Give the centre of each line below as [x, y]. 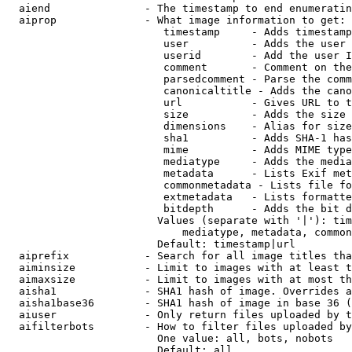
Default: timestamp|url [151, 244]
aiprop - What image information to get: [176, 20]
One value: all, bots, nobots [170, 338]
